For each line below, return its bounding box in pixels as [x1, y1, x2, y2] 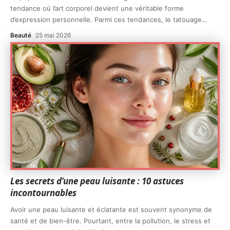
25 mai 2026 [35, 31, 71, 40]
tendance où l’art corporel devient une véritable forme [10, 4, 184, 13]
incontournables [10, 187, 76, 199]
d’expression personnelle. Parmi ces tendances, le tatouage [10, 15, 202, 24]
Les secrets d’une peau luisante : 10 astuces [10, 175, 184, 187]
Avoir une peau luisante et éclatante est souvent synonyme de [10, 205, 212, 214]
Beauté [10, 31, 31, 40]
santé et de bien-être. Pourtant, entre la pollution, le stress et [10, 217, 210, 225]
